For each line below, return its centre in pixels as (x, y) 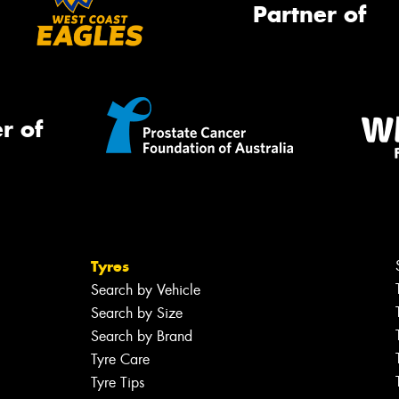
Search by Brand (141, 336)
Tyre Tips (117, 382)
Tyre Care (120, 359)
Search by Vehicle (145, 289)
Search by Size (136, 313)
